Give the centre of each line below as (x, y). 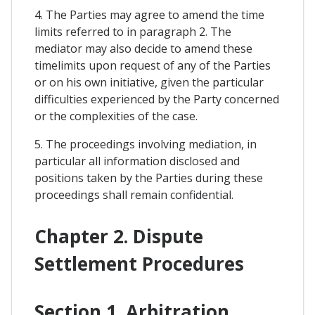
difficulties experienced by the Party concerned (157, 99)
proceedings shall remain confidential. (134, 194)
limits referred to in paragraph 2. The (133, 31)
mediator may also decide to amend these (143, 48)
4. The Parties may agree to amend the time (149, 14)
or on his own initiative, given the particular (149, 82)
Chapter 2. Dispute (119, 237)
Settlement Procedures (139, 264)
